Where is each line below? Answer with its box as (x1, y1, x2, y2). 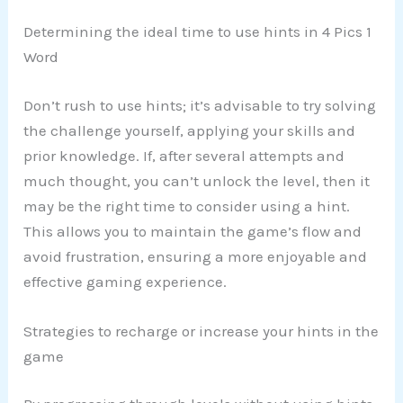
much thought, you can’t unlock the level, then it (23, 171, 371, 190)
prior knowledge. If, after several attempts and (23, 146, 345, 165)
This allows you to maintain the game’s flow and (23, 221, 363, 240)
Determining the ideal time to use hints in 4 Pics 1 (23, 22, 372, 41)
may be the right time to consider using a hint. (23, 196, 351, 215)
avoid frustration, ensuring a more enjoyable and (23, 246, 368, 265)
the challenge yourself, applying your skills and (23, 121, 356, 139)
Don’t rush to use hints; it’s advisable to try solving (23, 95, 377, 114)
